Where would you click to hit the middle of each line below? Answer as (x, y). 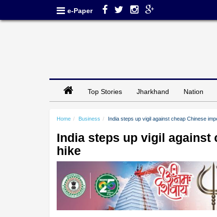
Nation (194, 91)
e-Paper (80, 11)
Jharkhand (153, 91)
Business (89, 118)
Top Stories (105, 91)
